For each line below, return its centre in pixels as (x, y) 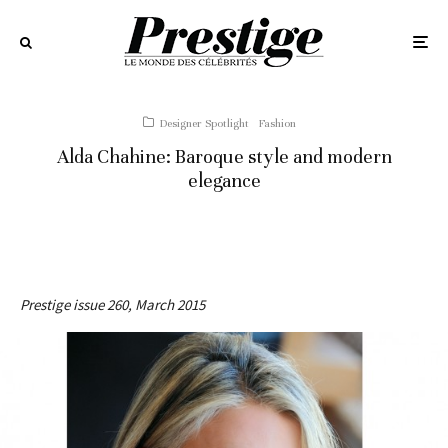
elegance (224, 180)
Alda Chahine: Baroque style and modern (224, 156)
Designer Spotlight (204, 123)
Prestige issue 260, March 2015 (112, 304)
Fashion (277, 123)
